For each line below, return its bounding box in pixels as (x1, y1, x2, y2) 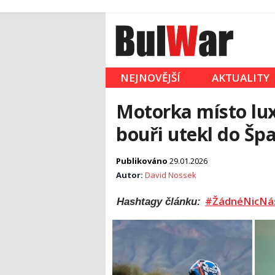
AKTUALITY (212, 71, 269, 85)
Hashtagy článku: (117, 196, 204, 207)
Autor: (116, 169, 145, 181)
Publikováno (116, 155, 169, 167)
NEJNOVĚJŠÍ (120, 71, 180, 85)
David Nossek (145, 169, 196, 181)
